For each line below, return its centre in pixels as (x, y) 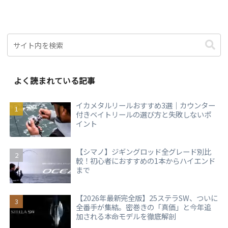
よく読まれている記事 (55, 80)
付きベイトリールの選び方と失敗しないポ (144, 115)
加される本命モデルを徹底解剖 (126, 216)
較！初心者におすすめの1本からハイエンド (146, 161)
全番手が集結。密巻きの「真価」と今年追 (144, 207)
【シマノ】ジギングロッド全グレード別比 (144, 152)
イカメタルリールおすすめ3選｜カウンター (146, 105)
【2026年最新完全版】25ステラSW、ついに (147, 197)
